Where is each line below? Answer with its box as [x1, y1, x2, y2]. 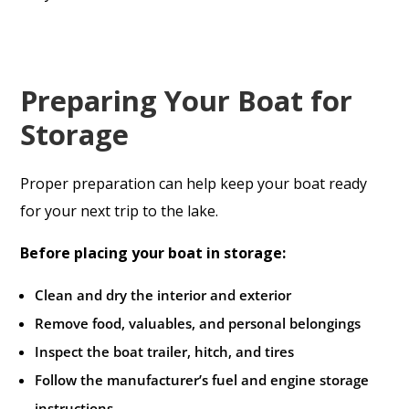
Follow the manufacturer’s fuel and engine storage [35, 371, 370, 390]
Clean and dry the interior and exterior [35, 286, 292, 305]
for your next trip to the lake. [20, 201, 219, 222]
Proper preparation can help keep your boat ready [20, 173, 368, 194]
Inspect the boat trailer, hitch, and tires [35, 342, 295, 362]
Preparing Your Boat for [20, 81, 353, 121]
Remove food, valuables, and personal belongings [35, 314, 362, 333]
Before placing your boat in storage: [20, 243, 287, 264]
